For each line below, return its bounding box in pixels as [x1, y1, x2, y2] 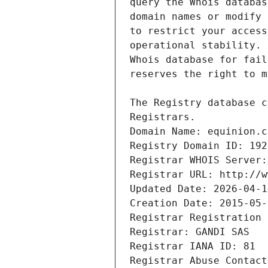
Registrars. [130, 111, 196, 123]
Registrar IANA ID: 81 [130, 240, 255, 252]
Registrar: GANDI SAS [130, 226, 249, 238]
